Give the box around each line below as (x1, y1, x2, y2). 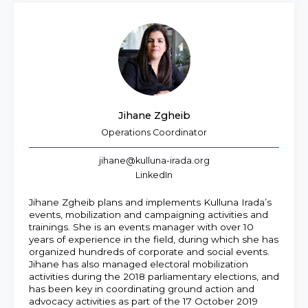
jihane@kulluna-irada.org (98, 155, 210, 166)
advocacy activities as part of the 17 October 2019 (29, 296, 258, 307)
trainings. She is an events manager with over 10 (29, 221, 254, 232)
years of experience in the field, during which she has (29, 234, 278, 245)
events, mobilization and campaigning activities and (29, 209, 268, 220)
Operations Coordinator (101, 127, 207, 138)
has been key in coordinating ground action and (29, 283, 254, 294)
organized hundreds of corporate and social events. (29, 246, 269, 257)
